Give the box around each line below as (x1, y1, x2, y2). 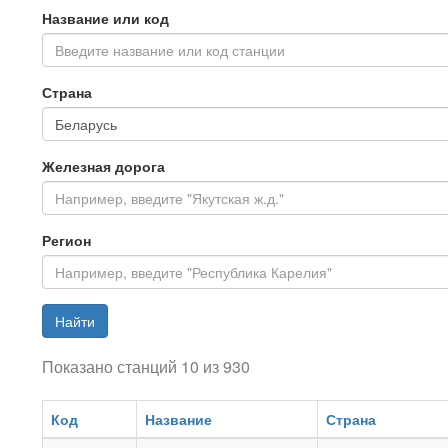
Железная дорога (42, 156, 165, 176)
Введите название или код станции (55, 40, 285, 60)
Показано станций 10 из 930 (42, 355, 250, 378)
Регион (42, 230, 91, 250)
